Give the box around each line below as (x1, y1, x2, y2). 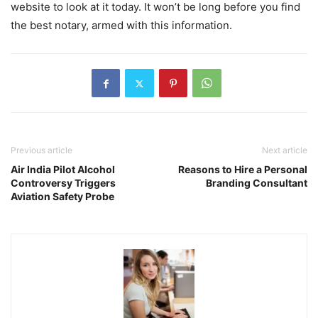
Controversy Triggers (11, 177, 116, 190)
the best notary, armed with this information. (11, 18, 232, 33)
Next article (262, 145, 307, 156)
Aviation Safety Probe (11, 190, 114, 203)
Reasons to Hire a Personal (178, 163, 307, 176)
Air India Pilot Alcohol (11, 163, 115, 176)
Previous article (11, 145, 72, 156)
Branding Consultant (206, 177, 307, 190)
